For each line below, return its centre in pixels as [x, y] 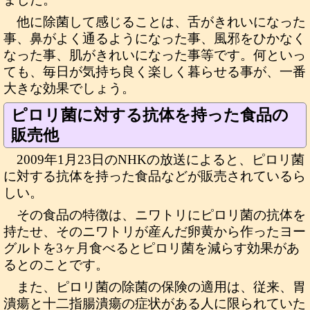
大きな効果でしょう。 [69, 88]
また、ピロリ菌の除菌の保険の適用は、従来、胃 [162, 287]
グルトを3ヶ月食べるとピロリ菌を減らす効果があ [152, 248]
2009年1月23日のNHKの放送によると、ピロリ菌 [161, 159]
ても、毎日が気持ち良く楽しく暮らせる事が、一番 [155, 72]
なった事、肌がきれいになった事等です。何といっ [155, 55]
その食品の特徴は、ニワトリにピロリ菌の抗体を [162, 215]
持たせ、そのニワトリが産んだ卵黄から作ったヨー [155, 231]
